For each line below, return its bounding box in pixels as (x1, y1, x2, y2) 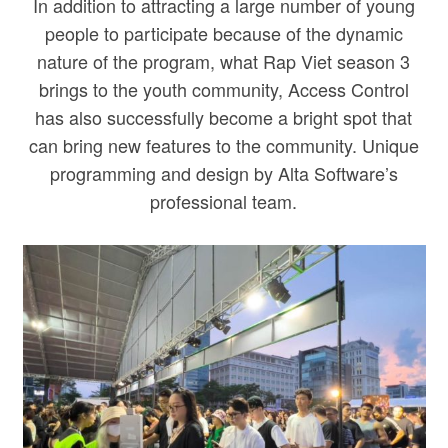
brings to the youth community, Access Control (38, 76, 409, 102)
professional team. (150, 188, 298, 214)
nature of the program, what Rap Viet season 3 (37, 48, 411, 74)
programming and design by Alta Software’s (49, 160, 398, 186)
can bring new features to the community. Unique (28, 132, 419, 158)
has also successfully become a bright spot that (35, 104, 413, 130)
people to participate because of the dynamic (44, 20, 403, 46)
